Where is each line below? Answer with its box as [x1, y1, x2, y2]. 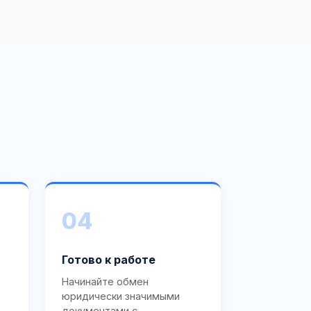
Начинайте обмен [62, 276, 149, 288]
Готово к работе [62, 253, 155, 267]
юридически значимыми [62, 290, 180, 303]
